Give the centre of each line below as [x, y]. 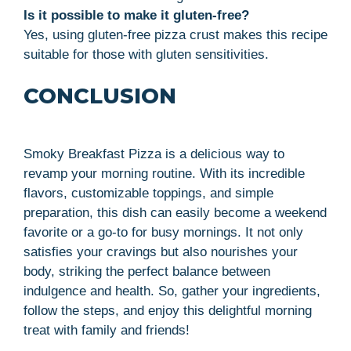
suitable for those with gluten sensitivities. [146, 54]
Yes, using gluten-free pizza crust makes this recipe [175, 34]
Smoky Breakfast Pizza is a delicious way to [154, 154]
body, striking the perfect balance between [147, 271]
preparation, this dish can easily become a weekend [175, 212]
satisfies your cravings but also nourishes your [161, 251]
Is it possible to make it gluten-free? [136, 15]
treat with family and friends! [107, 330]
